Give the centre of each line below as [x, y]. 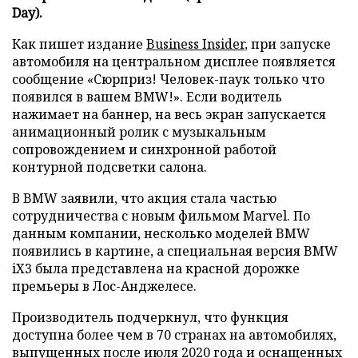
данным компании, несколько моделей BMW [161, 233]
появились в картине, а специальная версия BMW [175, 251]
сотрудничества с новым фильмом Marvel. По [161, 215]
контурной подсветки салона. [109, 167]
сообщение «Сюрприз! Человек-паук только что [168, 79]
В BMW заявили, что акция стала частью [144, 198]
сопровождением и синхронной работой [144, 149]
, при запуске [288, 44]
